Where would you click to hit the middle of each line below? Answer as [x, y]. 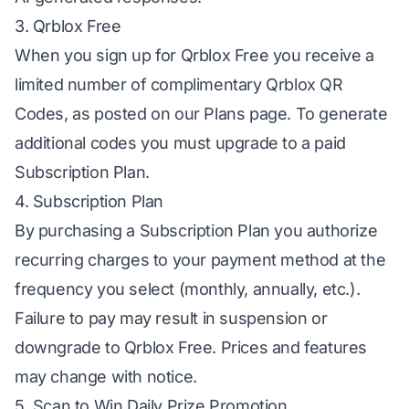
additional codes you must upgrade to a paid [180, 143]
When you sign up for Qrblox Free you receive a [194, 55]
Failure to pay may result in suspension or [171, 318]
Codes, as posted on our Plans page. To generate [201, 114]
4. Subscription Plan [89, 201]
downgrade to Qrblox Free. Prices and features [191, 347]
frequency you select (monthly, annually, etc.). [188, 289]
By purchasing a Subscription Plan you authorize [196, 231]
